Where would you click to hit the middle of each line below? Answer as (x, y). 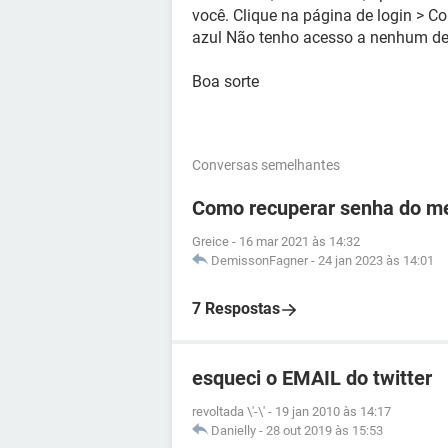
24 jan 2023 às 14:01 (376, 260)
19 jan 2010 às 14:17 (333, 411)
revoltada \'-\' (228, 411)
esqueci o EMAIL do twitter (312, 378)
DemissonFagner (259, 260)
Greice (210, 241)
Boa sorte (225, 81)
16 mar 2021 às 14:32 (299, 241)
